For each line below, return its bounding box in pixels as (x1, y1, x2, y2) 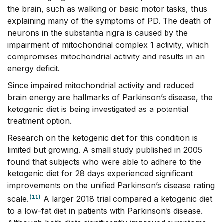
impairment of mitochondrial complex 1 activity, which (7, 40, 209, 50)
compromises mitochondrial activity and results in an (7, 52, 205, 62)
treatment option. (7, 116, 72, 126)
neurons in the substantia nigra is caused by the (7, 28, 188, 38)
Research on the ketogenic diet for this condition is (7, 133, 198, 143)
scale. (7, 194, 29, 204)
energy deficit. (7, 63, 60, 74)
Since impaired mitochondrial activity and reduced (7, 80, 194, 91)
